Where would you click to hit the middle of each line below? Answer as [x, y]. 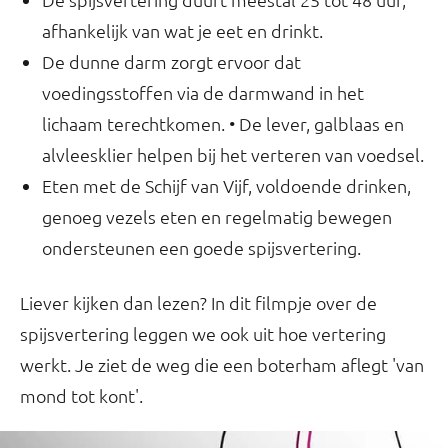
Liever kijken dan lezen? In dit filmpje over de [198, 302]
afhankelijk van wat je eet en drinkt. [182, 30]
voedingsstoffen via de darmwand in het [203, 92]
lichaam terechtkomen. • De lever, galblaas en [223, 123]
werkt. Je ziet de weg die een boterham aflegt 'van [222, 364]
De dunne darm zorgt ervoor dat [171, 61]
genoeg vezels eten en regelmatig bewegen [217, 216]
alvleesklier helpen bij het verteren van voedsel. [233, 154]
